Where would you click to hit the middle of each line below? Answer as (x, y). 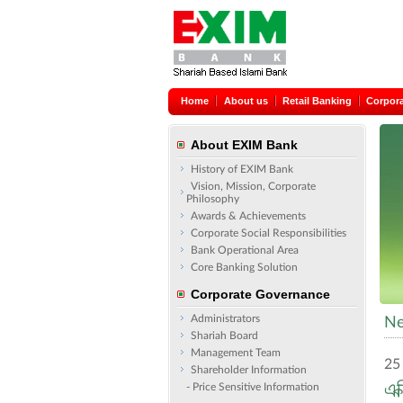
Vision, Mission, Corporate (253, 186)
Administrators (225, 318)
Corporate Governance (260, 294)
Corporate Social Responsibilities (269, 233)
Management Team (236, 353)
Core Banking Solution (244, 267)
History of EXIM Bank (242, 169)
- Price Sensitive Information (253, 387)
